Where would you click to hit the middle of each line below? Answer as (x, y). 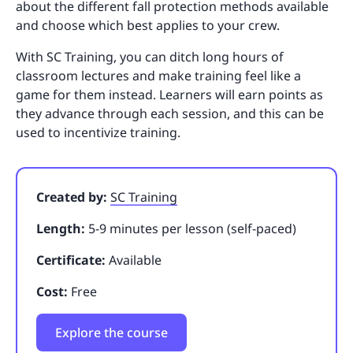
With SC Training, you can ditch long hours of (150, 56)
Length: (62, 228)
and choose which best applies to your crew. (148, 25)
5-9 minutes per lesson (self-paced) (192, 228)
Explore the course (111, 332)
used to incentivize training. (98, 132)
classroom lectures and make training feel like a (158, 75)
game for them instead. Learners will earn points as (169, 94)
